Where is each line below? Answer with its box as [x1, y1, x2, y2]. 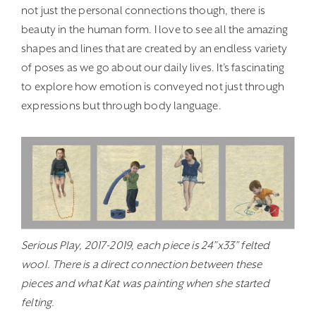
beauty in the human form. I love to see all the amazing [21, 23, 288, 37]
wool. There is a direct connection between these [21, 258, 262, 272]
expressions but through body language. [21, 99, 221, 113]
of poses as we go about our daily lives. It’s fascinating [21, 61, 285, 75]
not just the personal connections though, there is [21, 4, 265, 18]
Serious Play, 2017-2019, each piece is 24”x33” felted [21, 239, 270, 253]
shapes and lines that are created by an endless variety [21, 42, 287, 56]
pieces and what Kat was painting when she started [21, 277, 269, 291]
